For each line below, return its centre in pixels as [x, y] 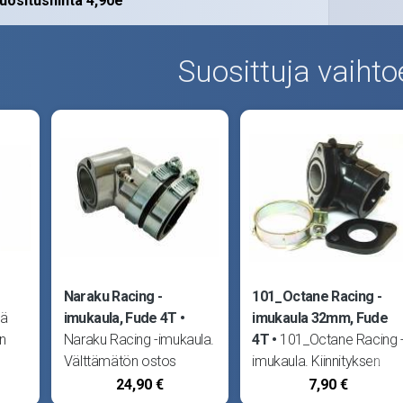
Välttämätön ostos [120, 361]
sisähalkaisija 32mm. [314, 382]
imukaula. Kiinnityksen [316, 361]
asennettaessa [108, 382]
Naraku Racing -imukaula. [139, 339]
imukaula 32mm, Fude [320, 318]
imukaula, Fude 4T [120, 318]
